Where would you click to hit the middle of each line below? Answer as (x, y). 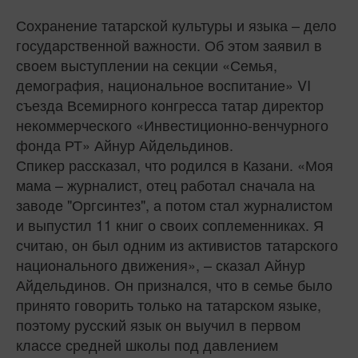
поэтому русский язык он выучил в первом (158, 325)
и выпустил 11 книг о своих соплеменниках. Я (170, 225)
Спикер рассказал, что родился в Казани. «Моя (175, 165)
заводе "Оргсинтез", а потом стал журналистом (174, 205)
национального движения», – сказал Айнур (161, 265)
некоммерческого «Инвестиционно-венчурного (172, 125)
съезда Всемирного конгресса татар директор (170, 105)
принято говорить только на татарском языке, (169, 305)
